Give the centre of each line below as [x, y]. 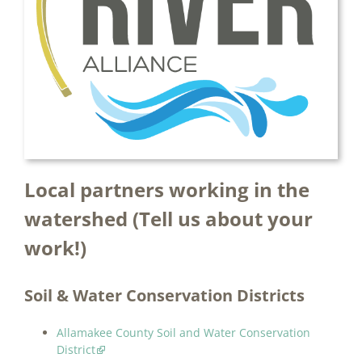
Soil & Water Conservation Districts [164, 296]
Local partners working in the [167, 189]
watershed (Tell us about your [168, 219]
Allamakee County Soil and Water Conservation [183, 333]
